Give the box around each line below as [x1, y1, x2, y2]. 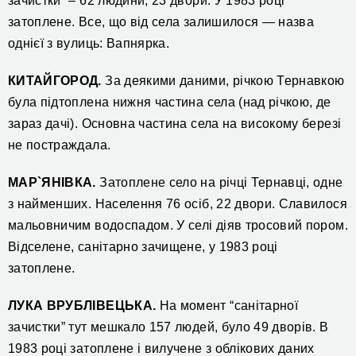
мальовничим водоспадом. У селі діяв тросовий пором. [8, 219, 348, 233]
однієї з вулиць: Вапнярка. [8, 37, 170, 51]
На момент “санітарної [156, 299, 299, 313]
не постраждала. [8, 138, 111, 153]
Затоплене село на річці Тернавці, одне [95, 176, 343, 190]
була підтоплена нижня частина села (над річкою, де [8, 95, 331, 110]
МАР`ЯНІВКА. [8, 176, 96, 190]
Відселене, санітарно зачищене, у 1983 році [8, 240, 278, 254]
